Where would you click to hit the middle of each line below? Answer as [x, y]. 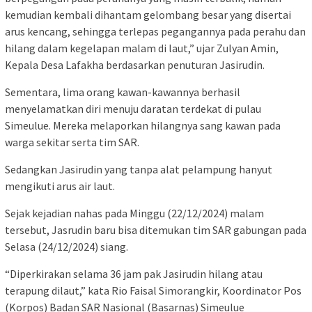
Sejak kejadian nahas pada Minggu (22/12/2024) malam [134, 213]
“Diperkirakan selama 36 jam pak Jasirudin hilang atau [134, 274]
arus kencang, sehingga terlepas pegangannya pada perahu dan [155, 32]
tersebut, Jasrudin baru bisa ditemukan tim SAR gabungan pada [156, 230]
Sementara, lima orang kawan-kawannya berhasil [123, 92]
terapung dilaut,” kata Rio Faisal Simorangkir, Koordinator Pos [153, 291]
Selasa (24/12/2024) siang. [67, 247]
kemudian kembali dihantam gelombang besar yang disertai [148, 15]
